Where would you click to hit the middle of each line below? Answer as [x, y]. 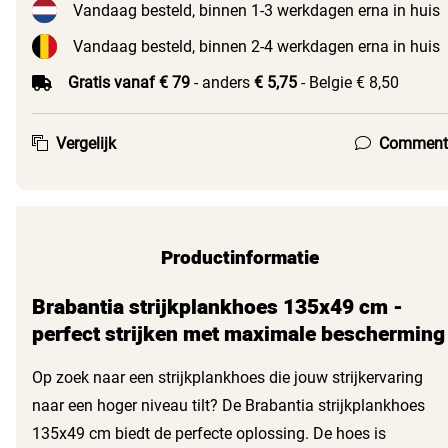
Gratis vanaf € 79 [129, 82]
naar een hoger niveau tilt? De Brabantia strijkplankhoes [228, 406]
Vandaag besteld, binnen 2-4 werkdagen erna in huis [256, 46]
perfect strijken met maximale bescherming [238, 335]
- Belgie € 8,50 [348, 82]
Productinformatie [240, 258]
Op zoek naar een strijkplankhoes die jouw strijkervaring [227, 378]
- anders [222, 82]
